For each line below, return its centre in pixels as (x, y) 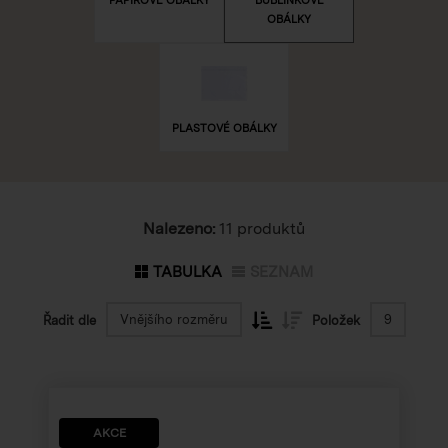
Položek (335, 320)
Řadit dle (69, 320)
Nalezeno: (179, 228)
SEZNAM (281, 271)
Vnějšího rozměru (173, 319)
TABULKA (187, 271)
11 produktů (260, 228)
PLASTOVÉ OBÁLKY (224, 127)
